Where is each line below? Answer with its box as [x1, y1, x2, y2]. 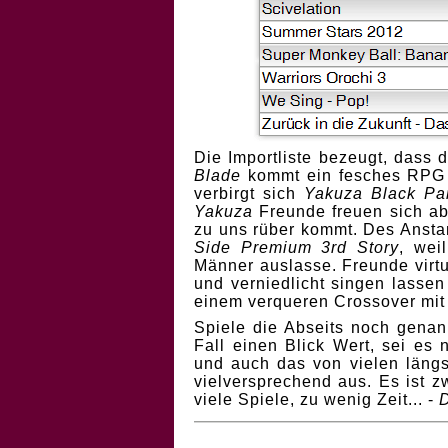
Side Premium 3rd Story [194, 239, 400, 256]
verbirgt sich [194, 185, 304, 202]
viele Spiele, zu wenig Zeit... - [194, 391, 439, 408]
